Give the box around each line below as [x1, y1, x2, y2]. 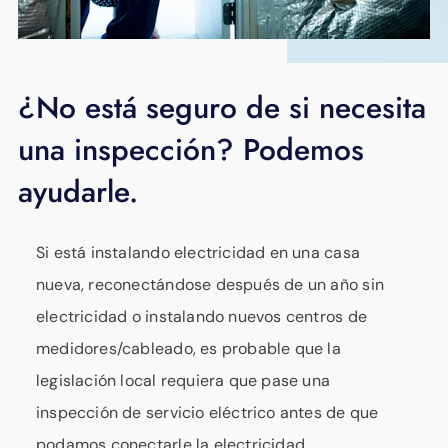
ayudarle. [18, 169, 138, 213]
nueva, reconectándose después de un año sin [36, 273, 384, 295]
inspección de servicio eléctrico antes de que [36, 401, 379, 423]
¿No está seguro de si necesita [18, 85, 426, 129]
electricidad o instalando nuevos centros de [36, 305, 367, 327]
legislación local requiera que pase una [36, 369, 331, 391]
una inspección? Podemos [18, 127, 364, 171]
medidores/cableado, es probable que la [36, 337, 341, 359]
